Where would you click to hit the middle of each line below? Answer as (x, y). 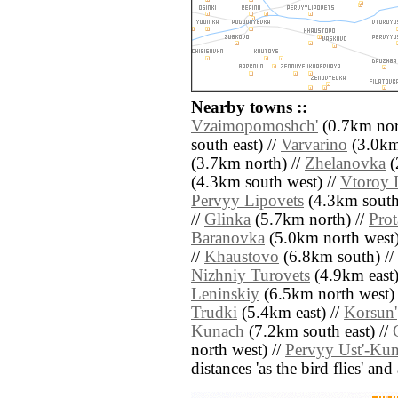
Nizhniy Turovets (251, 276)
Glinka (227, 220)
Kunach (218, 332)
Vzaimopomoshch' (255, 127)
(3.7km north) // (248, 164)
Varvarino (314, 145)
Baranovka (228, 239)
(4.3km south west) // (266, 183)
